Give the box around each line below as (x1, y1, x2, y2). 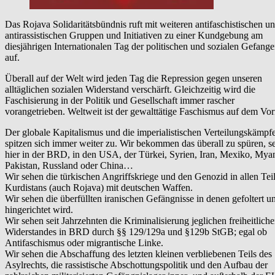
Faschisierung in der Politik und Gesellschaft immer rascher (5, 95, 234, 106)
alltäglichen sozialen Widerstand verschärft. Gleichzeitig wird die (5, 83, 255, 95)
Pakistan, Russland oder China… (5, 160, 133, 171)
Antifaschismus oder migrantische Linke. (5, 237, 163, 248)
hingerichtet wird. (5, 204, 73, 215)
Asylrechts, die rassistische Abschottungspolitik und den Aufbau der (5, 259, 268, 270)
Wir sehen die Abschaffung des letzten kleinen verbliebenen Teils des (5, 248, 272, 259)
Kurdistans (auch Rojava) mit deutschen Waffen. (5, 182, 193, 193)
